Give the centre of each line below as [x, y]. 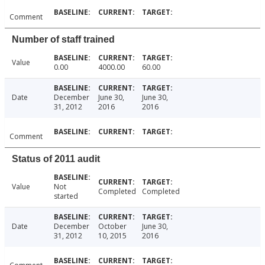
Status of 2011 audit [56, 159]
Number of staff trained [63, 40]
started [66, 196]
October [112, 227]
